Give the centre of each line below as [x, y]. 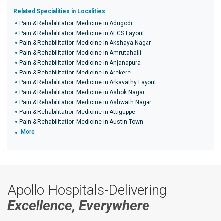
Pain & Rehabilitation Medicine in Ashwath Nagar [85, 102]
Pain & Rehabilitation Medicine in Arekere [75, 73]
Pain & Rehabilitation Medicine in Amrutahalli [80, 53]
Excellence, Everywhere [78, 205]
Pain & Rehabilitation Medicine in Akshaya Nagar [85, 43]
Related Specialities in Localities [59, 11]
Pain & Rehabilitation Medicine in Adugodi [76, 23]
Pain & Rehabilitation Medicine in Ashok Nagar [82, 92]
